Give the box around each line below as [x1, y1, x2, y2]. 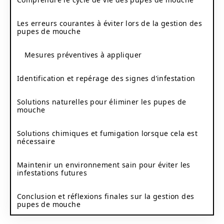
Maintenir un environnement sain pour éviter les [17, 159, 190, 169]
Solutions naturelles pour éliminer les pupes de [17, 96, 186, 106]
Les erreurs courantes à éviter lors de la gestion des [17, 18, 202, 28]
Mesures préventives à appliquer [24, 49, 142, 59]
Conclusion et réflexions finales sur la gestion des [17, 191, 194, 201]
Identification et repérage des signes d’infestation [17, 73, 195, 83]
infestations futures [17, 167, 87, 177]
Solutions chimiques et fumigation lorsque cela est [17, 128, 197, 138]
